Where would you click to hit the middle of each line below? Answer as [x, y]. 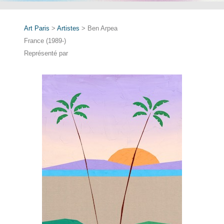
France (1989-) [45, 40]
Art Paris [37, 28]
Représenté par [46, 53]
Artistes [68, 28]
